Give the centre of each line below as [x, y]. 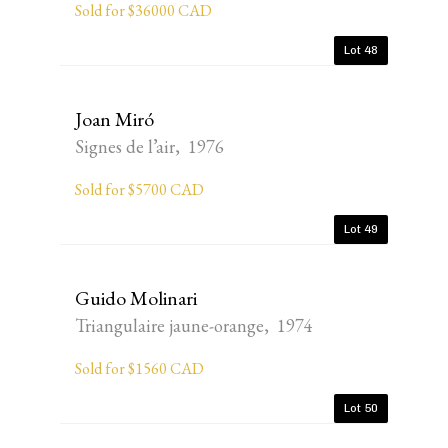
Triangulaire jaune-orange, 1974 [194, 325]
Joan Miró [114, 119]
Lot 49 [361, 229]
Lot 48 [361, 50]
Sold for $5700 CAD [139, 189]
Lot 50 [361, 408]
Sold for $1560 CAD [139, 368]
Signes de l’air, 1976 [149, 146]
